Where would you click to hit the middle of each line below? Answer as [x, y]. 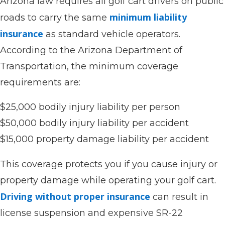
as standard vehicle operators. [112, 34]
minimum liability [148, 17]
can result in [179, 197]
